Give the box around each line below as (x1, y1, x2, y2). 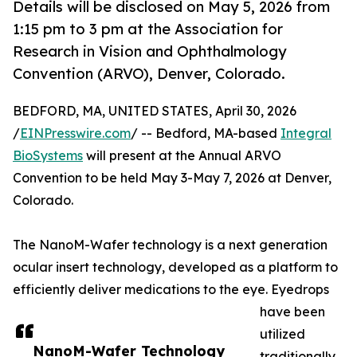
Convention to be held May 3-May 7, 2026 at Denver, (13, 170, 331, 186)
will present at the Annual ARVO (83, 147, 281, 164)
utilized (260, 326, 305, 343)
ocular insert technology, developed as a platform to (13, 259, 338, 276)
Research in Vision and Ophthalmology (13, 42, 287, 61)
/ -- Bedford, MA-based (131, 125, 280, 142)
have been (260, 304, 325, 320)
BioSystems (13, 147, 83, 164)
